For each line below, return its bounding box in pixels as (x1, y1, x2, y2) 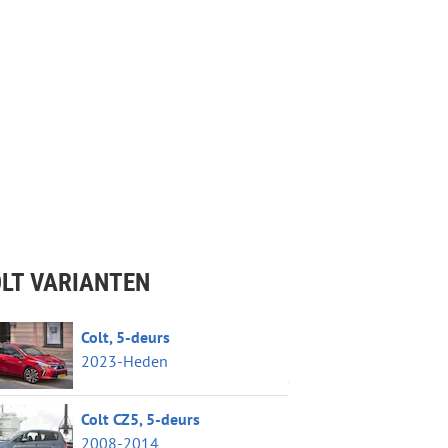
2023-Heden (80, 351, 168, 371)
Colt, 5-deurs (80, 327, 170, 347)
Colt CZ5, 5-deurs (80, 409, 200, 429)
